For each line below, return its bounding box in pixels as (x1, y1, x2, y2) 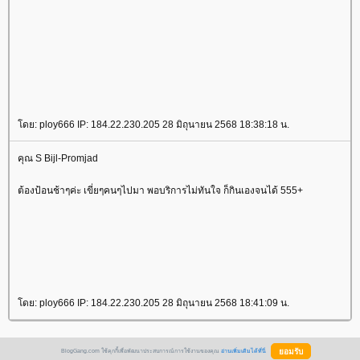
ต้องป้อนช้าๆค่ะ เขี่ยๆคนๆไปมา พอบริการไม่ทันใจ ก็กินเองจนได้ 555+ (18, 184, 303, 196)
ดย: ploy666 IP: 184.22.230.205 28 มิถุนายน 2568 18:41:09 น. (18, 297, 289, 309)
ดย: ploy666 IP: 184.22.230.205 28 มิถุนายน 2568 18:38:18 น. (18, 118, 289, 130)
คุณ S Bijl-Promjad (18, 152, 98, 164)
